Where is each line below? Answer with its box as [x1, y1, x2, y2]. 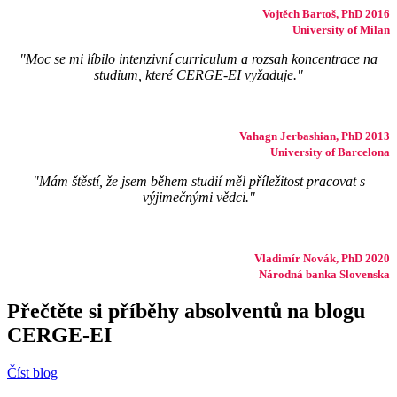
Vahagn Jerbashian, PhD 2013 [239, 128, 390, 143]
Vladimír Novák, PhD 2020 [254, 251, 390, 265]
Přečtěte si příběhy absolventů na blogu [7, 299, 365, 323]
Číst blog [7, 364, 58, 380]
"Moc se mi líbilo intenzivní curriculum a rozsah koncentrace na [19, 51, 378, 66]
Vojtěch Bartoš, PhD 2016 [262, 6, 390, 20]
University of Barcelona [270, 144, 390, 159]
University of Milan [292, 22, 390, 36]
